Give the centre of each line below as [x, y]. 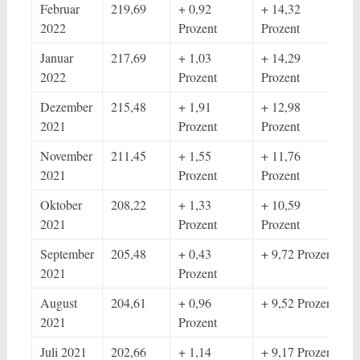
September [67, 254]
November [66, 155]
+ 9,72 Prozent [298, 254]
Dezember [66, 106]
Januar [56, 57]
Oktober [61, 205]
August [58, 303]
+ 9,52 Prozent [298, 303]
